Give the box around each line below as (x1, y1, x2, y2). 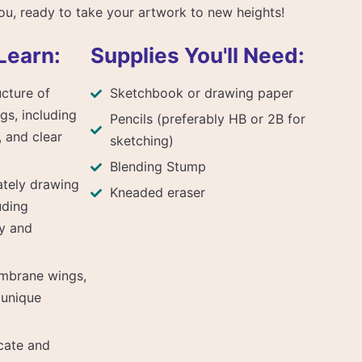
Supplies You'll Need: (90, 43, 305, 68)
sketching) (109, 133, 174, 149)
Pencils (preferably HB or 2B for (109, 111, 305, 127)
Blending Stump (109, 158, 206, 175)
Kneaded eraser (109, 184, 205, 200)
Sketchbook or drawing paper (109, 85, 293, 101)
